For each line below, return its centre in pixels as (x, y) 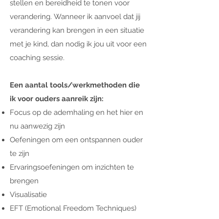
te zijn (20, 153)
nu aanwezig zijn (37, 126)
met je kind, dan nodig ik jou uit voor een (78, 44)
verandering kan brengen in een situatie (77, 30)
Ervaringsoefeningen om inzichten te (72, 167)
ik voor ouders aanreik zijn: (58, 99)
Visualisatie (28, 195)
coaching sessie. (38, 58)
